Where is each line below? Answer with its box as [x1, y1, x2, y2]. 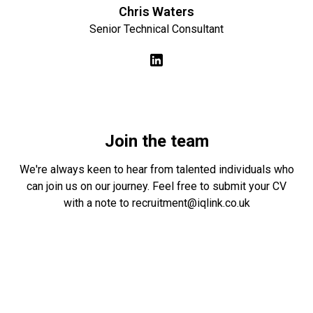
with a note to [63, 196, 132, 210]
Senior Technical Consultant [89, 22, 224, 36]
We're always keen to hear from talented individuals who [19, 163, 294, 176]
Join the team [104, 131, 209, 151]
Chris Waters [119, 4, 194, 19]
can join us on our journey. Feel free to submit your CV [27, 180, 286, 193]
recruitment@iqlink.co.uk [131, 196, 250, 210]
